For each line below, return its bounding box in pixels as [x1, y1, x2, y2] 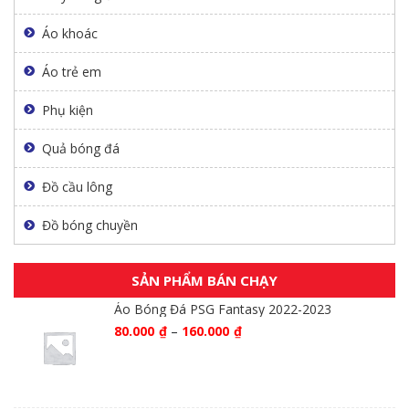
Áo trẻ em [42, 62, 101, 80]
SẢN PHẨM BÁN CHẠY [131, 271, 278, 290]
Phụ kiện [42, 100, 93, 119]
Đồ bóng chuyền [42, 216, 138, 235]
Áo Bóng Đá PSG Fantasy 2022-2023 [114, 300, 331, 319]
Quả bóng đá [42, 139, 120, 157]
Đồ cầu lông [42, 177, 112, 195]
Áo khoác [42, 24, 98, 42]
